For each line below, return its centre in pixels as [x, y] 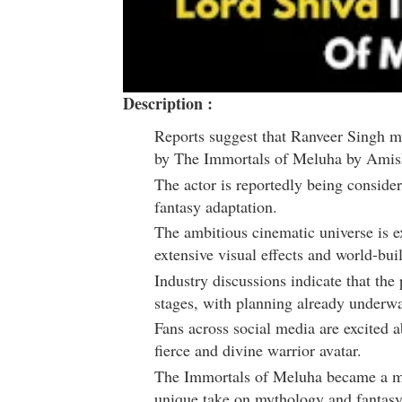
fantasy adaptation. [216, 206]
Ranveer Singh [338, 136]
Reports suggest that [223, 136]
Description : [168, 104]
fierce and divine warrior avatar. [258, 350]
